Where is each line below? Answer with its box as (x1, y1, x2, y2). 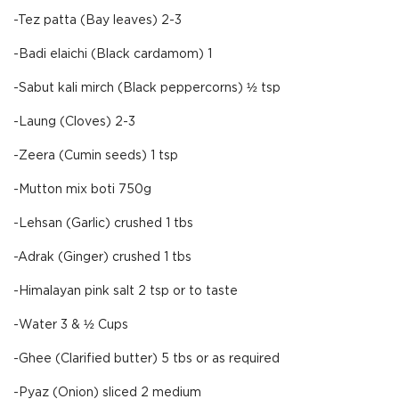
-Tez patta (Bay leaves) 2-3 (13, 14, 182, 27)
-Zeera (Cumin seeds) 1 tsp (13, 150, 178, 162)
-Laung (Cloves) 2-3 (13, 116, 135, 128)
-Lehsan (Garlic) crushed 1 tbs (13, 217, 193, 230)
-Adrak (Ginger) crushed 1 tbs (13, 251, 191, 264)
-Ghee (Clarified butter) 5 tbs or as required (13, 353, 280, 365)
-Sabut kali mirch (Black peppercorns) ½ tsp (13, 82, 281, 94)
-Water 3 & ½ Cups (13, 319, 128, 331)
